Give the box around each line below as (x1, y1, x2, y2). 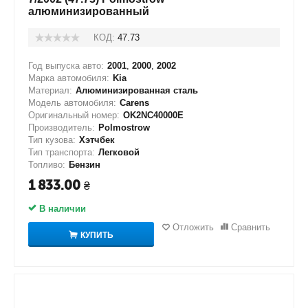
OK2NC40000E (123, 110, 184, 120)
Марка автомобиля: (28, 73, 109, 83)
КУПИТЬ (80, 230, 113, 240)
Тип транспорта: (28, 147, 95, 157)
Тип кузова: (28, 135, 76, 145)
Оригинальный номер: (28, 110, 120, 120)
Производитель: (28, 122, 95, 133)
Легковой (98, 147, 140, 157)
